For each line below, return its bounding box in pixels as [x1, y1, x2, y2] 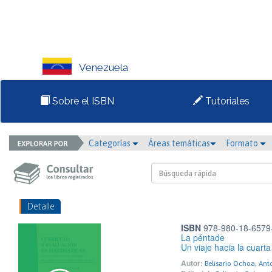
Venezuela [79, 61, 128, 74]
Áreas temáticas [148, 138, 210, 148]
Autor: [180, 257, 203, 268]
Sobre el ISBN [50, 95, 114, 107]
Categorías [89, 138, 132, 148]
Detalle [27, 200, 55, 212]
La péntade [180, 231, 225, 243]
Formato [226, 138, 260, 148]
